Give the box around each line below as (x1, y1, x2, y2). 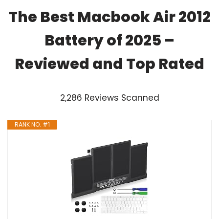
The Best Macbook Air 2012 (8, 6, 211, 27)
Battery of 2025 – (44, 30, 175, 51)
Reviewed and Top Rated (15, 53, 204, 74)
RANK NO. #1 (15, 120, 50, 129)
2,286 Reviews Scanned (60, 91, 159, 104)
